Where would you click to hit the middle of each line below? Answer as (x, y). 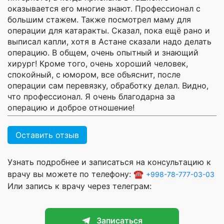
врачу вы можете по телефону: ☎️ (77, 174)
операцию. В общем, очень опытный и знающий (103, 52)
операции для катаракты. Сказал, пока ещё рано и (109, 30)
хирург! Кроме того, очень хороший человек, (98, 63)
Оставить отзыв (47, 135)
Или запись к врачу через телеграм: (79, 186)
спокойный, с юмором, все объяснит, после (94, 74)
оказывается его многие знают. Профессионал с (104, 8)
